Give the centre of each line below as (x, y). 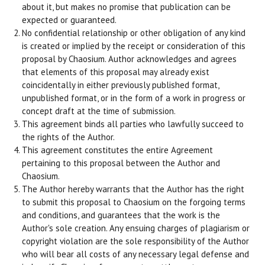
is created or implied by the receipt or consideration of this (134, 46)
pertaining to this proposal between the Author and (121, 163)
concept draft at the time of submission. (100, 111)
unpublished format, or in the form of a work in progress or (134, 98)
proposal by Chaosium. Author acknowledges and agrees (130, 59)
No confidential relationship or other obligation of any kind (134, 33)
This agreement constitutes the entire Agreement (118, 150)
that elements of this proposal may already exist (116, 72)
